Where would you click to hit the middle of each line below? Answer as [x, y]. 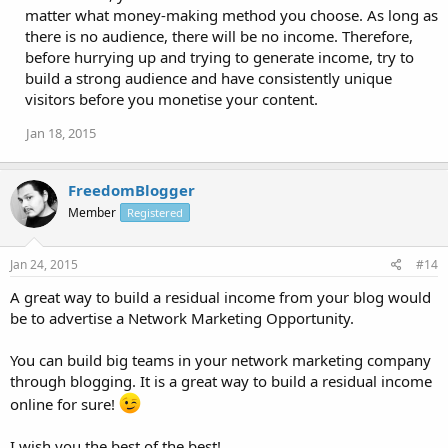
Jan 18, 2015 [61, 133]
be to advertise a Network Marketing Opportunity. [182, 317]
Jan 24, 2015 [44, 264]
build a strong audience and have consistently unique [208, 78]
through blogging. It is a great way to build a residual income [221, 380]
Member [92, 212]
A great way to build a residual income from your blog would [220, 296]
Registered [155, 212]
